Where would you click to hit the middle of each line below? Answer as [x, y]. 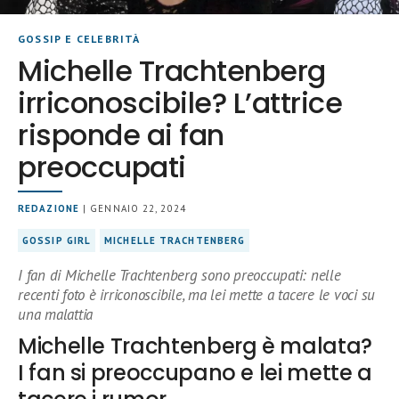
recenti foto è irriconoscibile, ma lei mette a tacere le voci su [197, 294]
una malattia [56, 314]
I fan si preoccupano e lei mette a [195, 372]
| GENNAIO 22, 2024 [132, 208]
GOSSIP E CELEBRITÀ [79, 38]
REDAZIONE [49, 208]
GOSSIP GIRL [57, 240]
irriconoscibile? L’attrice [180, 102]
